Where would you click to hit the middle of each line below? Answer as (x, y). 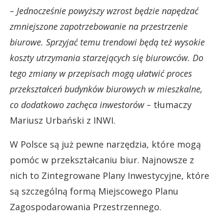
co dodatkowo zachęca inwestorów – (80, 105)
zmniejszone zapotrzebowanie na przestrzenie (99, 26)
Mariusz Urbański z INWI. (63, 120)
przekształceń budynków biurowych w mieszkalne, (106, 89)
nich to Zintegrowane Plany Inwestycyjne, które (109, 175)
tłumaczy (171, 105)
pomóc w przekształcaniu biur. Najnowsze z (102, 160)
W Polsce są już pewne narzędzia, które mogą (105, 144)
